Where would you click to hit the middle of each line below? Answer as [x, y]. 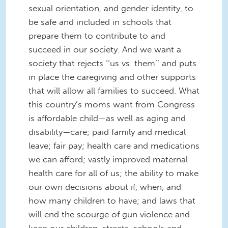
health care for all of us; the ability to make [113, 173]
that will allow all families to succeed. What [114, 90]
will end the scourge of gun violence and [109, 214]
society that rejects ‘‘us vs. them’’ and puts [112, 63]
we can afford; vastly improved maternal [108, 159]
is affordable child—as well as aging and [107, 118]
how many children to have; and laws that [112, 200]
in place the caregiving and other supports [112, 77]
